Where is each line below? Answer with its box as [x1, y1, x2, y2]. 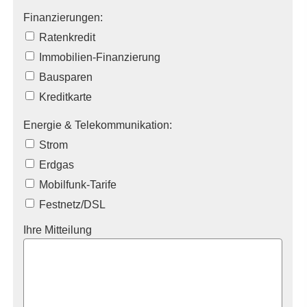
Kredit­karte [36, 90, 92, 103]
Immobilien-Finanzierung [36, 51, 160, 63]
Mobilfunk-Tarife [36, 178, 116, 191]
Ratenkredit [36, 31, 95, 43]
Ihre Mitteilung [23, 223, 92, 236]
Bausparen [36, 71, 93, 83]
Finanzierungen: [23, 11, 103, 23]
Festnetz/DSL [36, 198, 106, 210]
